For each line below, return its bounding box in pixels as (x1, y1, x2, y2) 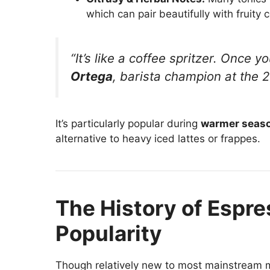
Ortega (71, 68, 113, 84)
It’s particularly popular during (55, 117, 201, 130)
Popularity (55, 220, 162, 246)
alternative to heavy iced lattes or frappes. (55, 132, 260, 145)
